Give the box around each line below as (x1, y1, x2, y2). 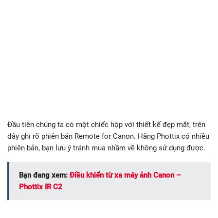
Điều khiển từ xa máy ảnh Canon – (70, 170, 181, 180)
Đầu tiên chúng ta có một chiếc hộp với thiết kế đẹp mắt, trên (7, 120, 205, 129)
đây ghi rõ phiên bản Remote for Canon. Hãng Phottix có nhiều (7, 131, 209, 141)
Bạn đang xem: (19, 170, 70, 180)
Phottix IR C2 (19, 182, 62, 191)
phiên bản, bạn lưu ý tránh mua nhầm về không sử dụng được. (7, 143, 205, 152)
